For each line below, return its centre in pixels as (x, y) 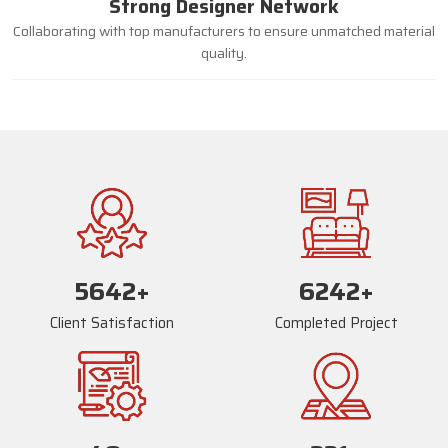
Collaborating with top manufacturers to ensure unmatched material (224, 30)
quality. (224, 52)
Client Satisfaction (112, 322)
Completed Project (336, 322)
